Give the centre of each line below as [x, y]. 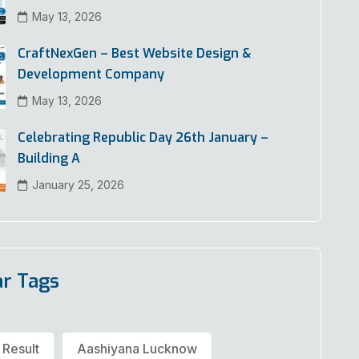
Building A [49, 158]
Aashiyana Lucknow [137, 348]
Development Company [91, 74]
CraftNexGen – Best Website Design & [135, 53]
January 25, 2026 [79, 184]
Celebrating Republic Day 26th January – [143, 137]
